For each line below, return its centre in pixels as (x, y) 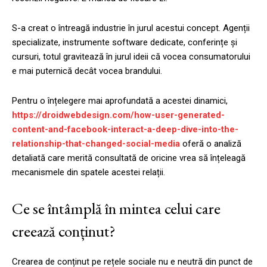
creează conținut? (64, 231)
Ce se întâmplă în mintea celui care (116, 208)
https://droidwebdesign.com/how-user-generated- (118, 115)
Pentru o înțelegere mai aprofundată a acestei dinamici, (120, 100)
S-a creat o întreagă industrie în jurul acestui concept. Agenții (131, 28)
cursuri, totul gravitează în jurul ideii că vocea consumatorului (131, 56)
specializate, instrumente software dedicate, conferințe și (125, 42)
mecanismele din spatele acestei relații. (89, 172)
